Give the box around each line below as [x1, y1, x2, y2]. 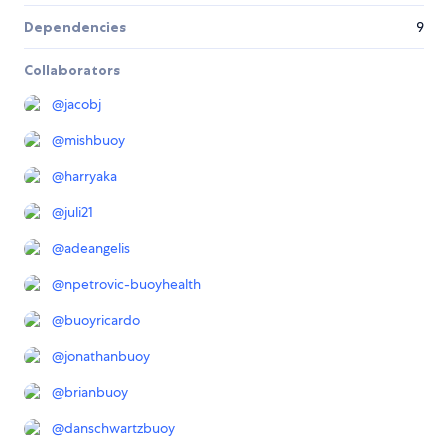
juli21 [64, 203, 93, 222]
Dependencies [24, 18, 126, 37]
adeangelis [64, 239, 130, 258]
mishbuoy [64, 131, 125, 150]
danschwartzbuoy [64, 419, 175, 438]
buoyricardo [64, 311, 140, 330]
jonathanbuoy [64, 347, 150, 366]
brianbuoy [64, 383, 128, 402]
